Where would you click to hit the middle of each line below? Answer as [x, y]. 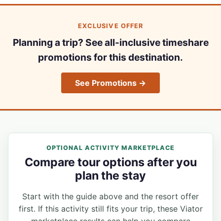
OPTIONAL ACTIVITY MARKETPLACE [110, 147]
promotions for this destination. [110, 57]
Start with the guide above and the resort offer [110, 197]
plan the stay [110, 176]
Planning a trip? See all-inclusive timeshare [110, 42]
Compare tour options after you [110, 163]
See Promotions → [110, 83]
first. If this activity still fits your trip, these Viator [110, 209]
